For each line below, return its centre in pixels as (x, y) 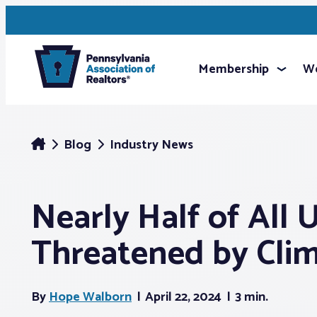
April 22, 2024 (185, 297)
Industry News (151, 145)
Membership (234, 69)
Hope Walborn (90, 297)
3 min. (252, 297)
